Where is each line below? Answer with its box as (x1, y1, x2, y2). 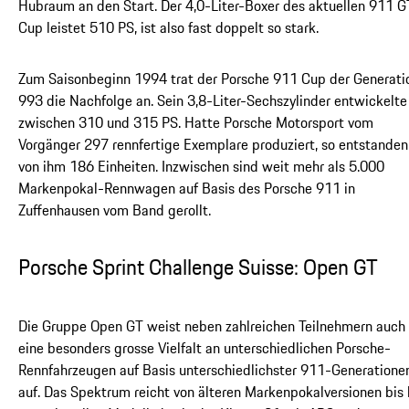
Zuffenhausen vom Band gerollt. (18, 199, 211, 222)
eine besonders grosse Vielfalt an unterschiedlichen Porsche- (18, 336, 391, 359)
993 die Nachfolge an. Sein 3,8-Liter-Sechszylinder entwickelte (18, 89, 407, 112)
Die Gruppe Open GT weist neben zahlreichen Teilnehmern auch (18, 314, 405, 337)
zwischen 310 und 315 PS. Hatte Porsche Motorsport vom (18, 111, 373, 134)
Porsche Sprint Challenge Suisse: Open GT (18, 251, 378, 284)
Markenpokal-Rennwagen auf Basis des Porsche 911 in (18, 177, 355, 200)
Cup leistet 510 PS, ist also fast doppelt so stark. (18, 16, 319, 39)
